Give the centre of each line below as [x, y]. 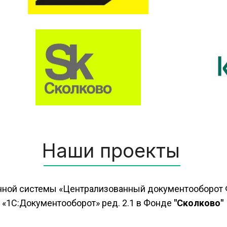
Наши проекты [111, 150]
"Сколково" [199, 203]
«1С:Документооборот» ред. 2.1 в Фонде [88, 203]
